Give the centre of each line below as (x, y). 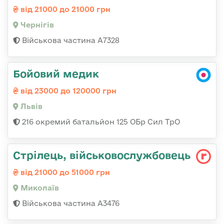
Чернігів (36, 25)
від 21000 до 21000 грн (64, 9)
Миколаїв (39, 188)
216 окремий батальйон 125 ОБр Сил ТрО (100, 122)
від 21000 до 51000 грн (64, 172)
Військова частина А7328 (70, 40)
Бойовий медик (56, 74)
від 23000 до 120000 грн (67, 91)
